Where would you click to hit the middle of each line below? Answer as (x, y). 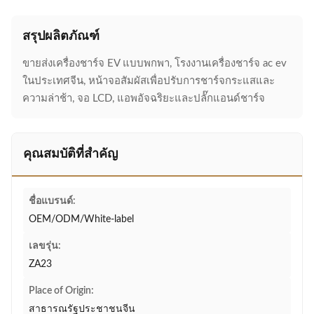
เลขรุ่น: (45, 246)
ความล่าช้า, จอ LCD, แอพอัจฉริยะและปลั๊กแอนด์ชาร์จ (144, 98)
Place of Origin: (61, 291)
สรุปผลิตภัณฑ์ (61, 36)
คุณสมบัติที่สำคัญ (70, 154)
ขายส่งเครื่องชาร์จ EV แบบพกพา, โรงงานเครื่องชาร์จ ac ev (155, 63)
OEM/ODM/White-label (81, 219)
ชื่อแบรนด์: (52, 201)
